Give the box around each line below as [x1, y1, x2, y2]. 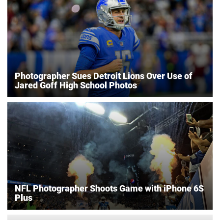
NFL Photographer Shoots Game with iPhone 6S [15, 183, 204, 194]
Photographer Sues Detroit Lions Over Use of [15, 71, 192, 82]
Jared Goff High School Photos [15, 80, 137, 91]
